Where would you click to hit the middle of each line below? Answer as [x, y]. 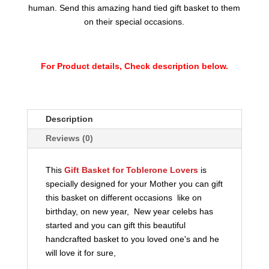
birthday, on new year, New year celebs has [129, 212]
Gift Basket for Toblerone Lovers [131, 170]
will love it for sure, [80, 253]
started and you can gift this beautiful [115, 225]
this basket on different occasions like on [125, 198]
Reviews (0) [69, 138]
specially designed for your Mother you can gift [134, 184]
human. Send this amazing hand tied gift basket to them [134, 8]
